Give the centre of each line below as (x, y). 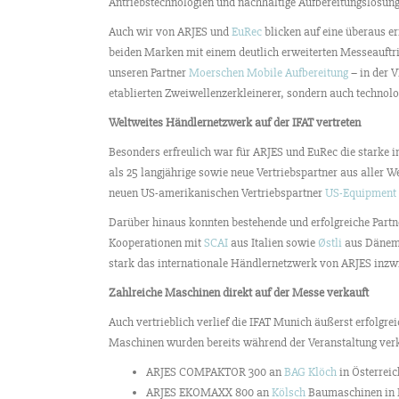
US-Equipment (361, 193)
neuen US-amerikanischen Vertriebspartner (217, 193)
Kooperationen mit (156, 243)
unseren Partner (149, 73)
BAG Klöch (312, 372)
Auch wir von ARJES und (170, 32)
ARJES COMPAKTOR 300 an (215, 372)
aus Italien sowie (274, 243)
